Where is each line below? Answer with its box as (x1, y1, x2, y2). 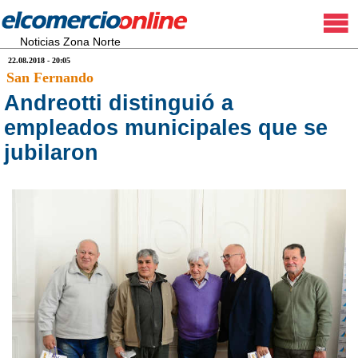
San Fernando (6, 70, 93, 86)
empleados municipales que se (4, 116, 328, 140)
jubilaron (4, 141, 98, 165)
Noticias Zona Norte (20, 35, 121, 48)
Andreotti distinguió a (4, 91, 233, 115)
